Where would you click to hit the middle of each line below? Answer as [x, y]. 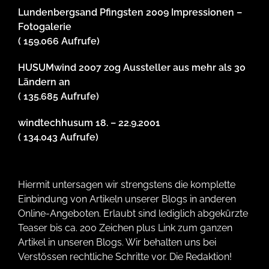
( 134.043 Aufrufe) [58, 138]
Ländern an [44, 82]
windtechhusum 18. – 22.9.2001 [89, 123]
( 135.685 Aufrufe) [59, 97]
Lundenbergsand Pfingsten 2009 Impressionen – [130, 13]
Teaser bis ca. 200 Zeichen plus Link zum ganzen [125, 228]
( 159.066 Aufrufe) [59, 41]
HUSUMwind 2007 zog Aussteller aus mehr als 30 [132, 68]
